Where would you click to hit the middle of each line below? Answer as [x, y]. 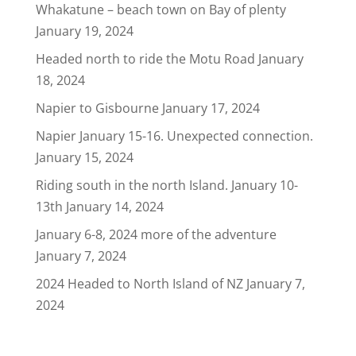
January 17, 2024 [211, 108]
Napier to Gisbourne [97, 108]
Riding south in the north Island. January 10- [166, 186]
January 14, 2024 [114, 207]
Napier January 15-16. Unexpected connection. [174, 136]
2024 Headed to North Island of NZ [139, 284]
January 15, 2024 [84, 158]
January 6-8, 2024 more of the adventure [156, 235]
